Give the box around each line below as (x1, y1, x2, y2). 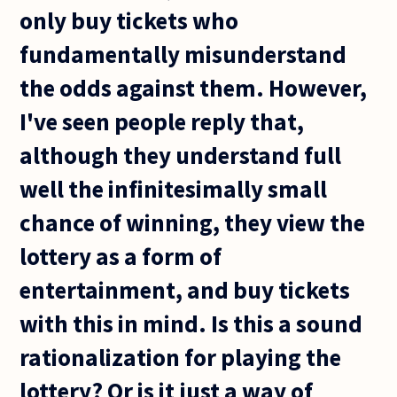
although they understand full (19, 139, 342, 170)
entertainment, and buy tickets (19, 274, 351, 305)
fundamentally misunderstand (19, 38, 347, 69)
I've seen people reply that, (19, 105, 305, 136)
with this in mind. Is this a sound (19, 307, 363, 339)
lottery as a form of (19, 240, 222, 271)
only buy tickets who (19, 4, 239, 35)
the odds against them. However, (19, 72, 368, 103)
